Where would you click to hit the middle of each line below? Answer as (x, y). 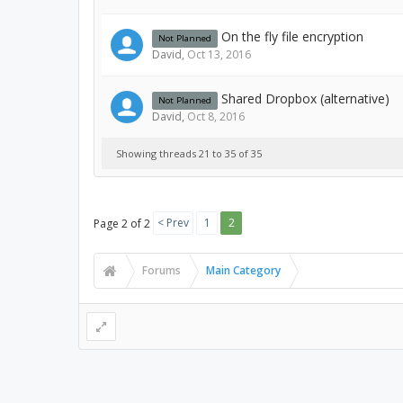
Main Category (243, 270)
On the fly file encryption (292, 36)
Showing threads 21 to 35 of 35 (189, 153)
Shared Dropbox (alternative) (305, 99)
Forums (161, 270)
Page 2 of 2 (122, 224)
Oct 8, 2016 (216, 116)
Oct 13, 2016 (219, 54)
